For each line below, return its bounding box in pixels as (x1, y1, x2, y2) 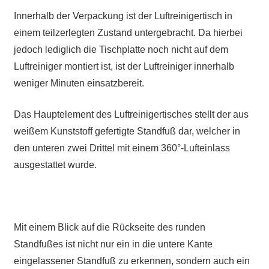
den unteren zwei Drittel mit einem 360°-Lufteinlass (13, 143, 230, 154)
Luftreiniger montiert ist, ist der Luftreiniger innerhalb (13, 61, 234, 72)
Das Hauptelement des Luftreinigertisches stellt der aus (13, 109, 249, 120)
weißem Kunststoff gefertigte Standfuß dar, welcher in (13, 126, 240, 137)
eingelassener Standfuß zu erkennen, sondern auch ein (13, 256, 250, 267)
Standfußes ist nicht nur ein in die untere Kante (13, 239, 213, 250)
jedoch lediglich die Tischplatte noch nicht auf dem (13, 44, 228, 55)
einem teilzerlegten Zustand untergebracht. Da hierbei (13, 28, 243, 38)
